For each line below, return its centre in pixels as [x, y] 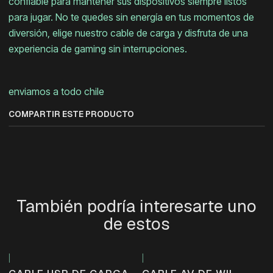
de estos [136, 224]
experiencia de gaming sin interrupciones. [97, 49]
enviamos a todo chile [56, 92]
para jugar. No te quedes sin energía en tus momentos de [131, 17]
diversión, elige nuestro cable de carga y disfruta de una [128, 33]
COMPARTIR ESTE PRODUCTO [71, 114]
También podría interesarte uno [136, 206]
